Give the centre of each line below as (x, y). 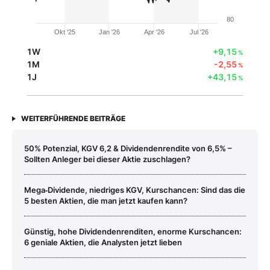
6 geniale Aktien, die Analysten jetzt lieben (103, 243)
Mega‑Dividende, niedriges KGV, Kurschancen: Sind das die (135, 190)
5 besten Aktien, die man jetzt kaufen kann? (106, 201)
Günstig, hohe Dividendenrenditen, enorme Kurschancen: (133, 232)
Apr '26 (155, 32)
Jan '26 (109, 32)
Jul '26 (199, 32)
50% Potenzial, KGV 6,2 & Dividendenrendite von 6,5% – (128, 149)
